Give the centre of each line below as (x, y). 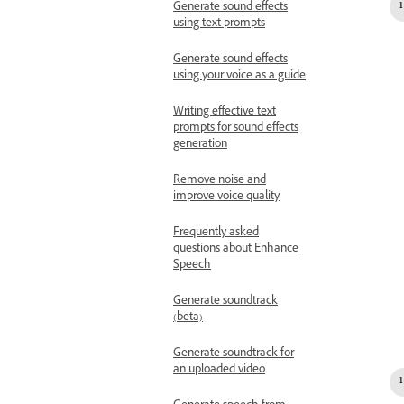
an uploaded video (219, 371)
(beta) (188, 318)
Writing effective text (225, 113)
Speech (192, 266)
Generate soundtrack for (234, 354)
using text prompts (219, 24)
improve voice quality (226, 197)
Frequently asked (216, 234)
